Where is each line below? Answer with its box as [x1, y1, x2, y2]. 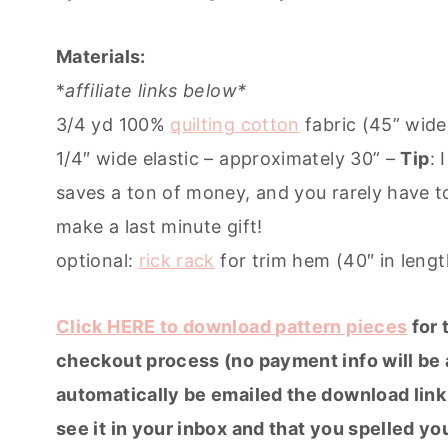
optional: [56, 249, 139, 271]
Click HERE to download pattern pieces [56, 315, 408, 337]
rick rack [138, 249, 215, 271]
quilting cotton [170, 113, 300, 135]
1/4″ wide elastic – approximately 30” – [56, 147, 401, 169]
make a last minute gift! [56, 215, 263, 237]
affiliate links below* [65, 79, 247, 101]
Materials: [56, 45, 146, 67]
